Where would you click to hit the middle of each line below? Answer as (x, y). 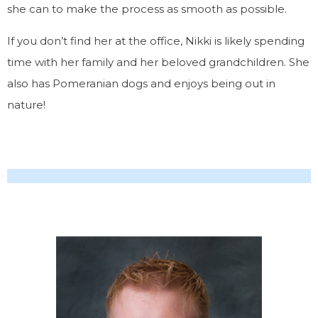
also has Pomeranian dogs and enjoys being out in (141, 83)
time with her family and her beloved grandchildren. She (158, 62)
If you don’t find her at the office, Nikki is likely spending (156, 41)
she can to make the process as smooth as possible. (147, 9)
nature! (26, 105)
